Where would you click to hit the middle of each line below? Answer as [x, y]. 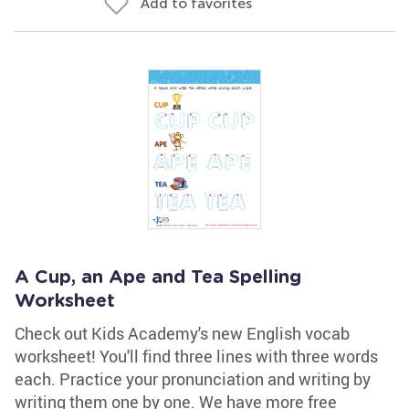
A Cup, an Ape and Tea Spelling [158, 278]
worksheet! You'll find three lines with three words [196, 356]
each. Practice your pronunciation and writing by [193, 379]
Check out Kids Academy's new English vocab [182, 333]
